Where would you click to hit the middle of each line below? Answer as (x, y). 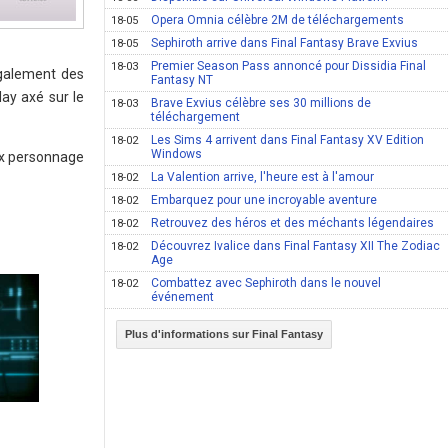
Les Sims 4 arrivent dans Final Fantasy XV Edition (288, 140)
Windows (177, 154)
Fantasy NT (182, 80)
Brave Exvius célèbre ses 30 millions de (261, 103)
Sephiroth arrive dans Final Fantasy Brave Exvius (285, 43)
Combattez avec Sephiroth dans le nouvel (266, 283)
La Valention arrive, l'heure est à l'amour (263, 177)
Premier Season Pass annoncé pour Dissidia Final (289, 66)
